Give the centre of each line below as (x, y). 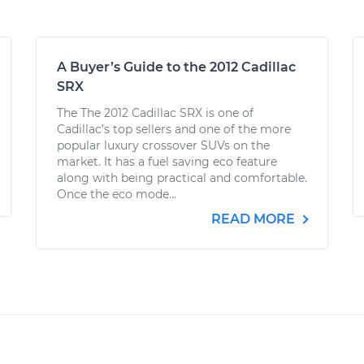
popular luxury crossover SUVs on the (163, 145)
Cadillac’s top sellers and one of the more (174, 129)
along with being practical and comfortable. (182, 178)
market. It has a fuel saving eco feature (167, 162)
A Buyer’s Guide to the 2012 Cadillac (176, 67)
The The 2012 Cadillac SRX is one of (155, 113)
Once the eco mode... (117, 194)
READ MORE (255, 219)
